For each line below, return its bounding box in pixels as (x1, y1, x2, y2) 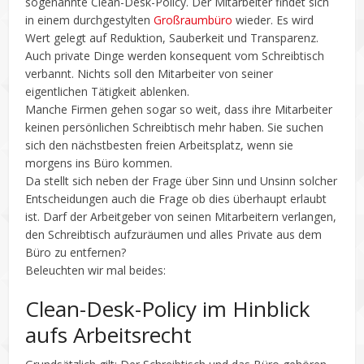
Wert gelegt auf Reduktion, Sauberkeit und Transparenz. (25, 29, 319, 45)
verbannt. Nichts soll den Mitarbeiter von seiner (25, 65, 274, 81)
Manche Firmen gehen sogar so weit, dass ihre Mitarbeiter (25, 101, 333, 117)
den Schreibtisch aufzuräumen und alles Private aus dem (25, 226, 323, 242)
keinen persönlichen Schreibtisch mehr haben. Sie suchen (25, 119, 324, 135)
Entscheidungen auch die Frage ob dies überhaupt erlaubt (25, 190, 327, 206)
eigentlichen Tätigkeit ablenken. (25, 83, 190, 99)
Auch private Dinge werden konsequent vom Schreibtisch (25, 47, 325, 63)
